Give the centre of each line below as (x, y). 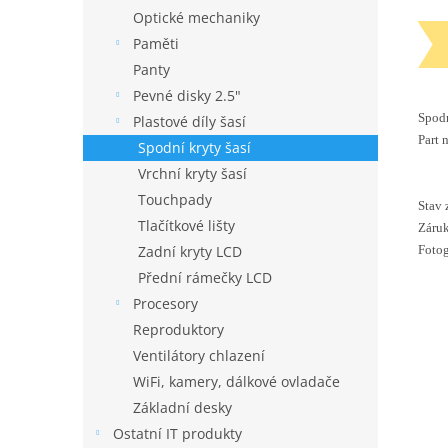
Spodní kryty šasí (194, 148)
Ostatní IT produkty (177, 434)
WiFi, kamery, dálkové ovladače (236, 382)
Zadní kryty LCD (190, 252)
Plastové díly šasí (189, 122)
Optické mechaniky (196, 18)
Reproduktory (178, 330)
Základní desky (182, 408)
